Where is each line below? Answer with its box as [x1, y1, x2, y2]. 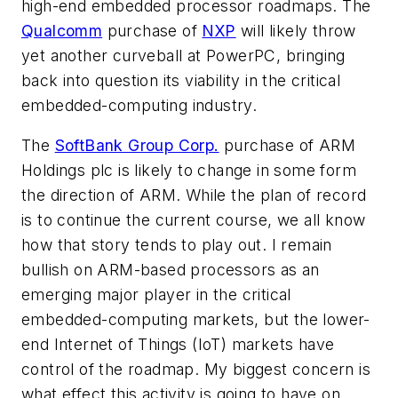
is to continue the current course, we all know [21, 211, 366, 230]
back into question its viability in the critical [21, 70, 341, 90]
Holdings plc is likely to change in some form [21, 161, 356, 180]
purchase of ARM [219, 136, 356, 155]
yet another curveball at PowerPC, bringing [21, 45, 346, 65]
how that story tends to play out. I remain [21, 235, 332, 255]
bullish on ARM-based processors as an [21, 260, 320, 280]
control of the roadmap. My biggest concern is [21, 360, 370, 379]
